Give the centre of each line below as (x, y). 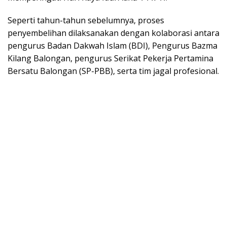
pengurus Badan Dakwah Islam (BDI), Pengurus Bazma (112, 46)
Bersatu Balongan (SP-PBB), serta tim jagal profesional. (113, 71)
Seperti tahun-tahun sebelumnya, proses (86, 21)
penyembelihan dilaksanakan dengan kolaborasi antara (113, 33)
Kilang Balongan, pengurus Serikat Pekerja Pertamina (110, 59)
